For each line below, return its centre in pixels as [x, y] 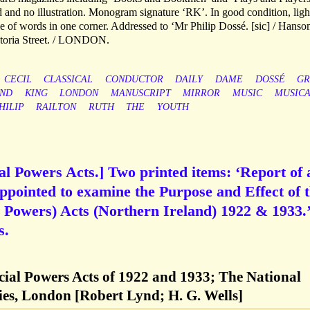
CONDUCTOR [134, 80]
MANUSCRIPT [140, 93]
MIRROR [202, 93]
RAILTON [56, 107]
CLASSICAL [69, 80]
